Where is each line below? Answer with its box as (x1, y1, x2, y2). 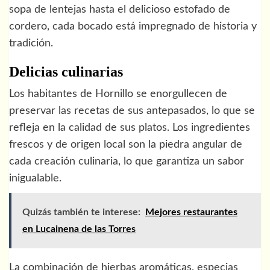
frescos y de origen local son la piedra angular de (9, 139, 242, 150)
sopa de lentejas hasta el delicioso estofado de (9, 4, 230, 15)
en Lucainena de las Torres (22, 224, 136, 234)
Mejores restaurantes (145, 207, 237, 217)
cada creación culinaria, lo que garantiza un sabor (9, 155, 244, 167)
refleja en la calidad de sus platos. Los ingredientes (9, 122, 250, 133)
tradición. (9, 37, 53, 49)
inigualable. (9, 172, 61, 184)
